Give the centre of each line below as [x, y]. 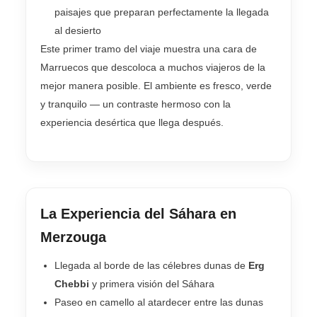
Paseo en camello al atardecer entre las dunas [159, 302]
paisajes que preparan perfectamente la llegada [162, 12]
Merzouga [73, 237]
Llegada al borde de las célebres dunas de [151, 266]
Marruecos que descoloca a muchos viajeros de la [153, 67]
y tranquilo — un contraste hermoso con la [136, 104]
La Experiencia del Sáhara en [138, 214]
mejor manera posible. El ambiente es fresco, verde [156, 85]
